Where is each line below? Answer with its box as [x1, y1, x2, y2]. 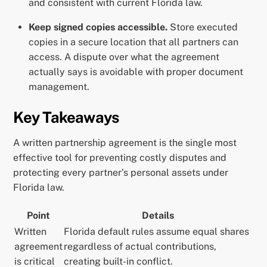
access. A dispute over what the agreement [29, 51, 219, 63]
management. [29, 81, 89, 93]
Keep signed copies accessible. [29, 21, 167, 33]
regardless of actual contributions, [64, 241, 217, 253]
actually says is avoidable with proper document [29, 66, 243, 78]
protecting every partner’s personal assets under [13, 166, 229, 178]
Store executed [167, 21, 238, 33]
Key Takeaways [13, 108, 119, 126]
